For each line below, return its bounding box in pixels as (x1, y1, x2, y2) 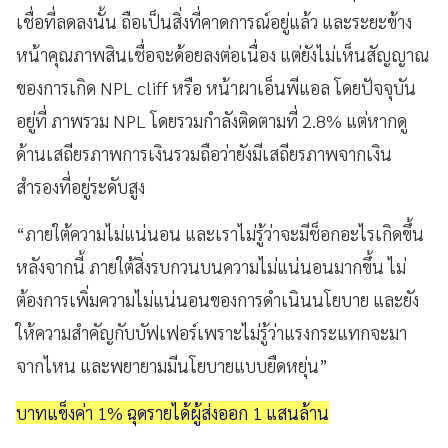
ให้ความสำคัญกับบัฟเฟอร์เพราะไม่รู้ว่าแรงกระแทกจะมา (16, 320, 407, 344)
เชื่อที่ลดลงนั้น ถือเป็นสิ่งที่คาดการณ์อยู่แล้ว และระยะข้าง (16, 9, 412, 33)
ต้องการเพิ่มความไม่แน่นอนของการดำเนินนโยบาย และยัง (16, 287, 419, 311)
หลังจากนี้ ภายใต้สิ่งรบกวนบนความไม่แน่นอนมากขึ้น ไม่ (16, 254, 406, 278)
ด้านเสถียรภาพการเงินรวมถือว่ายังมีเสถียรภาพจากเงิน (16, 141, 392, 165)
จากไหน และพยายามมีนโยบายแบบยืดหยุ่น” (16, 353, 328, 377)
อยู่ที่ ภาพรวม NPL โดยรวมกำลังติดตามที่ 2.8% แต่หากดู (16, 108, 407, 132)
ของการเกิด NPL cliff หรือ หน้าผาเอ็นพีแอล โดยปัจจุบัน (16, 75, 416, 99)
